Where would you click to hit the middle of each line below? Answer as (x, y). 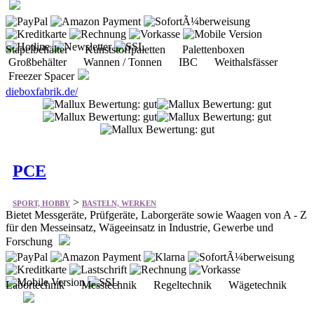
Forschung (30, 241)
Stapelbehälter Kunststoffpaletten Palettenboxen (131, 49)
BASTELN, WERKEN (119, 203)
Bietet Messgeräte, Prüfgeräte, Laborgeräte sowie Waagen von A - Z (156, 214)
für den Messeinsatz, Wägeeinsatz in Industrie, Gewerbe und (139, 227)
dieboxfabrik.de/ (42, 91)
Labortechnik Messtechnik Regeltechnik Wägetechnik (155, 285)
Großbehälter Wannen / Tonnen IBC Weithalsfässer (147, 62)
